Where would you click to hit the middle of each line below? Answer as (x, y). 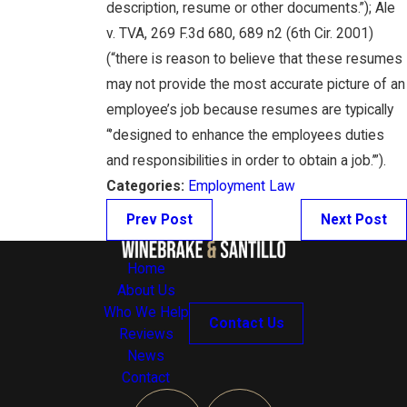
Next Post (354, 220)
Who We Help (146, 312)
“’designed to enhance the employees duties (245, 136)
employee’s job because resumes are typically (250, 110)
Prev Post (159, 220)
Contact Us (246, 323)
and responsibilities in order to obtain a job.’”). (246, 161)
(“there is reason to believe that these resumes (254, 60)
